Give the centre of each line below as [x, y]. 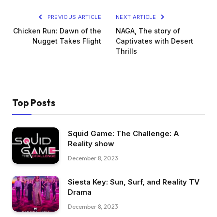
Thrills [126, 51]
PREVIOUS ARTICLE [73, 17]
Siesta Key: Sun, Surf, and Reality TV [134, 182]
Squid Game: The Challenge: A [124, 134]
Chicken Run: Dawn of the [57, 31]
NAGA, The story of [148, 31]
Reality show [91, 144]
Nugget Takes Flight [67, 41]
